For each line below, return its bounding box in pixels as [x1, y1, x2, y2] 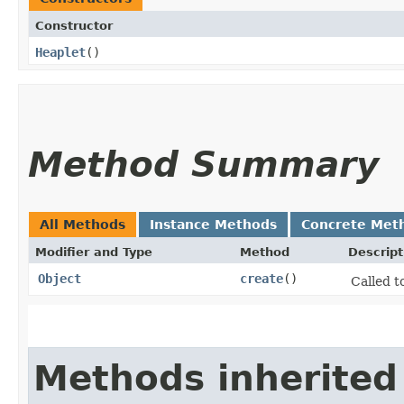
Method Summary [28, 143, 379, 185]
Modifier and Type [35, 244, 152, 259]
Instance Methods [150, 216, 277, 232]
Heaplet [35, 44, 86, 60]
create [240, 271, 283, 286]
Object [38, 271, 81, 286]
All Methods [40, 216, 125, 232]
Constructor [35, 18, 113, 32]
